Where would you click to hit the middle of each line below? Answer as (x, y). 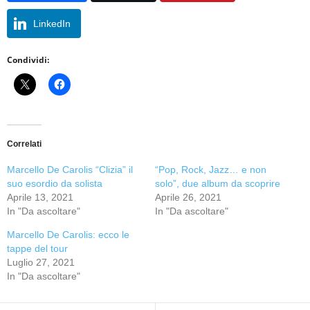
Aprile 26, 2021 (188, 197)
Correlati (24, 144)
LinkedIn (52, 23)
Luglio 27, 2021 (41, 262)
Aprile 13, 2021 (40, 197)
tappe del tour (37, 248)
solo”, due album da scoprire (218, 183)
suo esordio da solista (55, 183)
